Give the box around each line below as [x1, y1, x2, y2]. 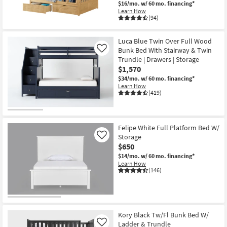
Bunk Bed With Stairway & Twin [118, 45, 212, 55]
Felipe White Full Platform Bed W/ [118, 123, 219, 133]
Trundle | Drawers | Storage [118, 54, 199, 64]
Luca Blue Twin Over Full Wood [118, 36, 212, 46]
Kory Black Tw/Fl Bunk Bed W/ [118, 210, 209, 219]
